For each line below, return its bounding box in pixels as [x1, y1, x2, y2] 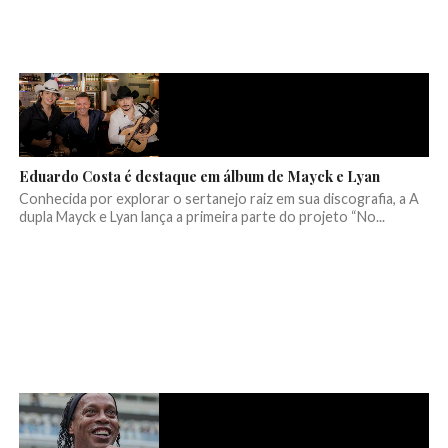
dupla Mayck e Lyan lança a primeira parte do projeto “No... [18, 208, 385, 226]
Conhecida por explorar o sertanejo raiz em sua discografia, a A [18, 190, 419, 208]
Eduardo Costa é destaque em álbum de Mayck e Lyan [18, 166, 380, 187]
